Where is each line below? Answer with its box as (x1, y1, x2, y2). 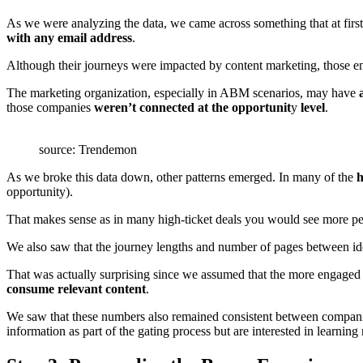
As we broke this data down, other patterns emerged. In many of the (6, 170, 357, 185)
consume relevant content (6, 282, 146, 297)
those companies (6, 100, 94, 115)
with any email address (6, 31, 132, 45)
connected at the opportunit (139, 100, 291, 115)
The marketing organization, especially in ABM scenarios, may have (6, 86, 359, 100)
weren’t (94, 100, 136, 115)
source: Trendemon (39, 143, 137, 157)
